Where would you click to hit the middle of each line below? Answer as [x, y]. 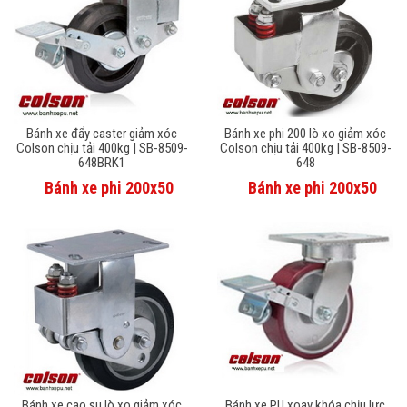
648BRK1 [102, 162]
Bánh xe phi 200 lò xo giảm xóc [305, 133]
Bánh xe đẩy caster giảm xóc [102, 133]
